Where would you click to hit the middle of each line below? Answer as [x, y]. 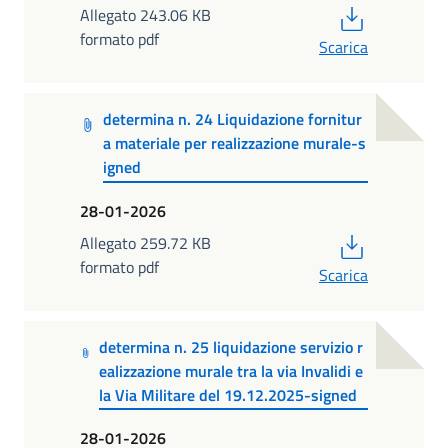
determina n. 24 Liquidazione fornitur [233, 118]
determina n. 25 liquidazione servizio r [230, 346]
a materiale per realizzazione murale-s [235, 142]
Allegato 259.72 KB [145, 242]
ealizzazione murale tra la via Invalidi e [230, 370]
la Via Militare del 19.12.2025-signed [227, 394]
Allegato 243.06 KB [145, 14]
